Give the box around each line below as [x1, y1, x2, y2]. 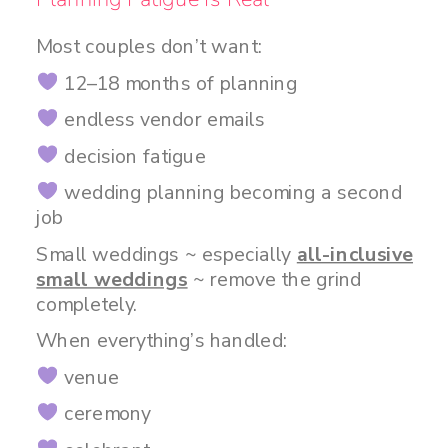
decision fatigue [58, 142, 206, 170]
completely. [36, 290, 138, 318]
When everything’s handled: [36, 327, 288, 354]
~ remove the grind [187, 265, 362, 293]
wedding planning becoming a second [58, 178, 402, 206]
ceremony [58, 400, 152, 427]
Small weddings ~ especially [36, 240, 297, 268]
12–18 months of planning [58, 69, 297, 97]
